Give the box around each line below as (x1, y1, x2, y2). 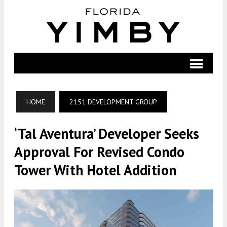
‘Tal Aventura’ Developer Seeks (14, 124, 199, 143)
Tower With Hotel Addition (14, 161, 176, 179)
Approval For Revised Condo (14, 142, 184, 161)
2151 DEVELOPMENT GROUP (69, 97, 157, 106)
